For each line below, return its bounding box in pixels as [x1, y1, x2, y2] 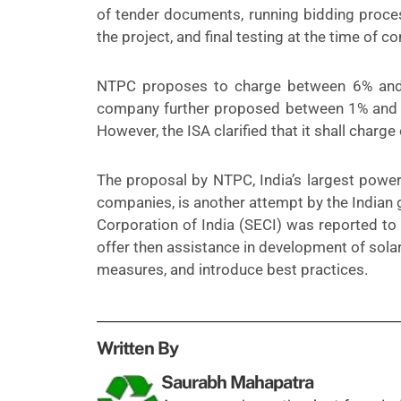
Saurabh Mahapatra [161, 371, 314, 394]
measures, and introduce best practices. [96, 260, 368, 279]
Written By [96, 337, 178, 360]
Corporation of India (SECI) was [96, 216, 320, 235]
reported [319, 216, 379, 235]
